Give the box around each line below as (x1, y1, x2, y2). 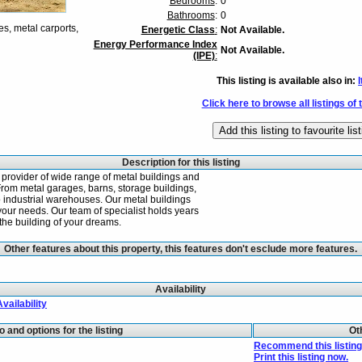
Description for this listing (121, 157, 240, 168)
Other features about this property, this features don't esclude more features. (4, 243, 358, 255)
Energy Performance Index (93, 39, 217, 50)
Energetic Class (141, 24, 215, 36)
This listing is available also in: (217, 75, 356, 86)
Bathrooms (166, 10, 215, 21)
